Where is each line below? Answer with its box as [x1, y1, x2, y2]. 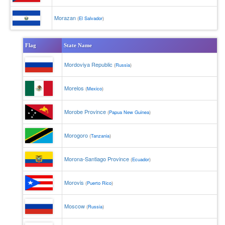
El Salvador [79, 15, 102, 22]
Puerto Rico [87, 179, 111, 186]
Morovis [64, 178, 84, 186]
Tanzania [91, 132, 109, 139]
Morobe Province [64, 107, 106, 116]
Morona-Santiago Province [64, 155, 129, 163]
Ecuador [132, 156, 149, 163]
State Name [64, 42, 92, 48]
